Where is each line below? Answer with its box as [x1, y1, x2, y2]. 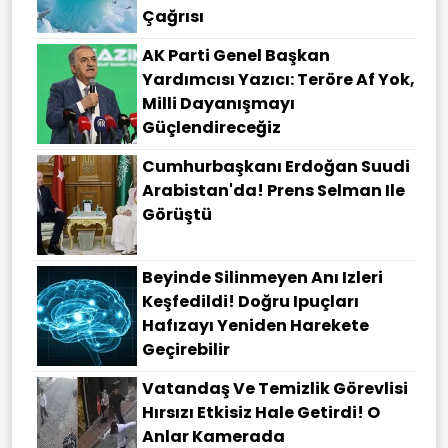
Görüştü [142, 203, 212, 227]
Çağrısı [142, 5, 204, 29]
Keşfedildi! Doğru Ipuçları [142, 290, 359, 314]
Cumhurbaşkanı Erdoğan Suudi [142, 155, 410, 179]
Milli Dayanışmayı [142, 92, 295, 116]
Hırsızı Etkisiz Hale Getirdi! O [142, 401, 380, 425]
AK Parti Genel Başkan [142, 44, 330, 68]
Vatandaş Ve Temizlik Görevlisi [142, 377, 408, 401]
